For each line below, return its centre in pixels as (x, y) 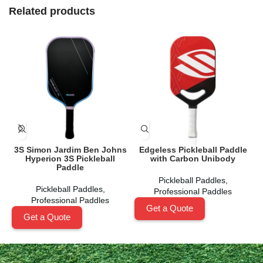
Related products (52, 11)
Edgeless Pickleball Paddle (193, 149)
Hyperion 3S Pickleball (70, 158)
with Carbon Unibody (193, 158)
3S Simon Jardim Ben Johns (70, 149)
